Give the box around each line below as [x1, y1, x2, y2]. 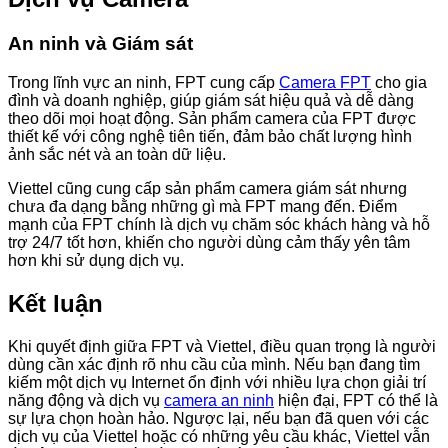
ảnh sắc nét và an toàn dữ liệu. [8, 146, 226, 164]
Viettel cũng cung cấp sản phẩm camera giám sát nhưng [8, 180, 407, 198]
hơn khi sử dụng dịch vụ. [8, 252, 184, 270]
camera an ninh [164, 391, 274, 409]
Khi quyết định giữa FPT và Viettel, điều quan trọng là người [8, 337, 436, 355]
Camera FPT [279, 74, 371, 92]
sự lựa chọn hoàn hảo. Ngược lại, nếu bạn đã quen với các [8, 409, 429, 427]
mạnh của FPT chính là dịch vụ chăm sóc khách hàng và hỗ [8, 216, 430, 234]
